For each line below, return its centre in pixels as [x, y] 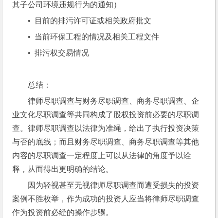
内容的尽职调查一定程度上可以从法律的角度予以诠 [102, 155]
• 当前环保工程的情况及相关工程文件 [94, 37]
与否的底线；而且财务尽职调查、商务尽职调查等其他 [106, 142]
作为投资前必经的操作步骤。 [63, 212]
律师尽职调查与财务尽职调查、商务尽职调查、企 [114, 101]
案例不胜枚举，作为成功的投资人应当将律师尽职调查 [106, 199]
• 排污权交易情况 [59, 53]
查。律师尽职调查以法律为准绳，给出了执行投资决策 [106, 128]
